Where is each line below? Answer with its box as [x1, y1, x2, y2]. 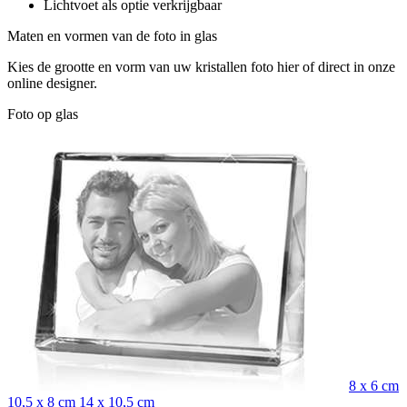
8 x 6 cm [349, 377, 399, 393]
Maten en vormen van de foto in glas [7, 27, 217, 44]
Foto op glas [7, 105, 78, 122]
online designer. [7, 74, 97, 91]
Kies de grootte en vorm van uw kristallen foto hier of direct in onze [7, 58, 395, 74]
